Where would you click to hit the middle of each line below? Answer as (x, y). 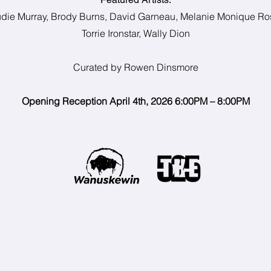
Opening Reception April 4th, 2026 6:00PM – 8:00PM (135, 101)
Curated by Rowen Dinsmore (135, 67)
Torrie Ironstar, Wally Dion (135, 33)
